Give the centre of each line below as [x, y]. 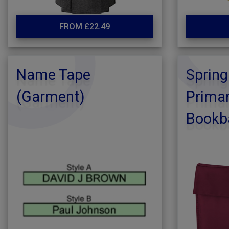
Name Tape [53, 75]
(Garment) [51, 97]
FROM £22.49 [85, 26]
